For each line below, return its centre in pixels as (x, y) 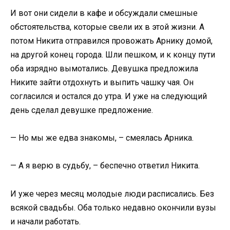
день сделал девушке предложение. (82, 110)
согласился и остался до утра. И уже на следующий (109, 97)
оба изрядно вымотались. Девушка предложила (104, 69)
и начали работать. (45, 221)
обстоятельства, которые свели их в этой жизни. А (107, 27)
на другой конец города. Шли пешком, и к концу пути (113, 55)
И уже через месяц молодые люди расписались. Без (112, 194)
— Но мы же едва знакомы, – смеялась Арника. (102, 138)
